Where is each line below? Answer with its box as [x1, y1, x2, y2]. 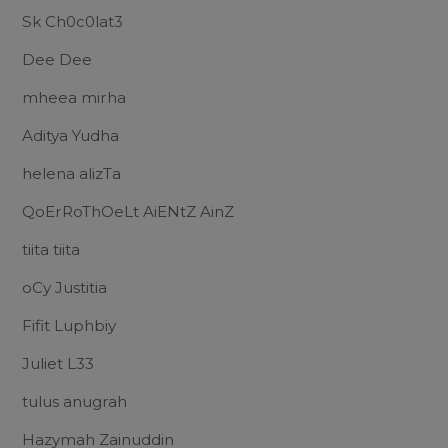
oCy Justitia [22, 277, 107, 297]
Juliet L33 [22, 353, 94, 373]
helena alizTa [22, 163, 121, 183]
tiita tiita [22, 239, 80, 259]
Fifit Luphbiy [22, 315, 116, 335]
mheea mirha [22, 87, 126, 107]
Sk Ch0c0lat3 [22, 11, 123, 31]
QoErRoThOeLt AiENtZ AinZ [22, 201, 234, 221]
